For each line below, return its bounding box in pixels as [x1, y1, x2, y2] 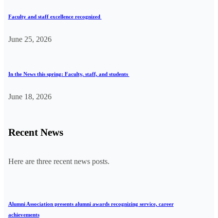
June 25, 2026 [8, 35, 52, 44]
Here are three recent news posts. [8, 157, 109, 165]
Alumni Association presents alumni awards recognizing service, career [8, 200, 174, 207]
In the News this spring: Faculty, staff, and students [8, 71, 129, 77]
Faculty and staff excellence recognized [8, 14, 102, 20]
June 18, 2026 [8, 92, 52, 101]
